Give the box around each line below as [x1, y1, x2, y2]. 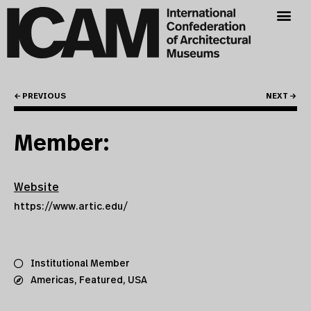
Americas [31, 276, 74, 285]
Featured [79, 276, 123, 285]
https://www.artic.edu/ [14, 202, 128, 212]
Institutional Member [31, 259, 130, 269]
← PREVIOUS [14, 92, 66, 100]
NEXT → [266, 92, 296, 100]
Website [14, 182, 59, 193]
